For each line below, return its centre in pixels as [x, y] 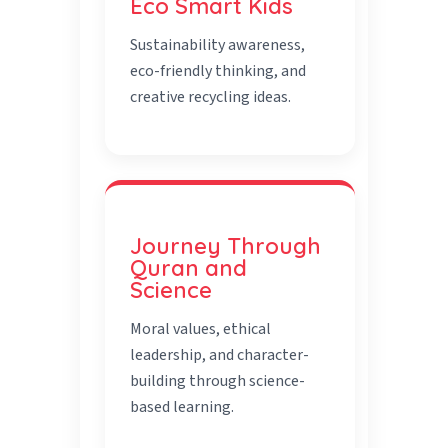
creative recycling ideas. [211, 97]
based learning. [182, 407]
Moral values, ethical [201, 329]
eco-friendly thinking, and [218, 71]
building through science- [218, 381]
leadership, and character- [220, 355]
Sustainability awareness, [218, 45]
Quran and [189, 268]
